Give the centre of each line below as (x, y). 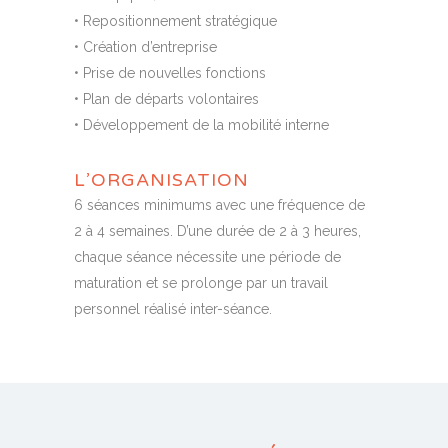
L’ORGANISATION (161, 180)
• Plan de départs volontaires (166, 99)
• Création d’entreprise (145, 47)
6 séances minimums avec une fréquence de (219, 205)
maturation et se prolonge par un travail (201, 283)
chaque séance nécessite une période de (207, 257)
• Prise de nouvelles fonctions (170, 73)
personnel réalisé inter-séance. (173, 309)
